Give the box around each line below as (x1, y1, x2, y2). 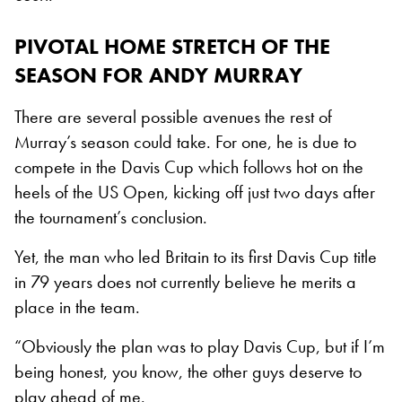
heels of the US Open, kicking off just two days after (14, 179, 375, 204)
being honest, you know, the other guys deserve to (14, 359, 362, 383)
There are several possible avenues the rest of (14, 104, 332, 128)
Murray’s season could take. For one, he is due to (14, 129, 356, 153)
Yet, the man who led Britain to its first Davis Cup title (14, 244, 377, 268)
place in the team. (14, 294, 140, 319)
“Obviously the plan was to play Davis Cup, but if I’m (14, 334, 385, 358)
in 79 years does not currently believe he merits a (14, 269, 356, 293)
